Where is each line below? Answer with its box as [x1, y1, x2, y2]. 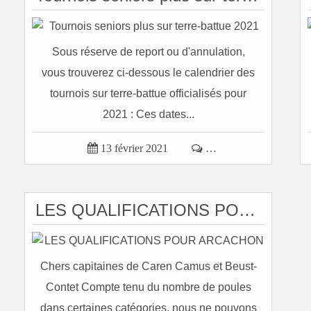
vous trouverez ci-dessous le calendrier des [42, 67, 255, 78]
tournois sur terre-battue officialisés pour [50, 87, 246, 99]
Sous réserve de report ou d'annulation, [51, 46, 245, 58]
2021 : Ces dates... [102, 108, 194, 120]
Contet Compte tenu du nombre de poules [45, 281, 251, 293]
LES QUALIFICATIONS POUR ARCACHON [239, 201, 255, 219]
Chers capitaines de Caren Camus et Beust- [40, 260, 257, 272]
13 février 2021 [100, 142, 168, 154]
